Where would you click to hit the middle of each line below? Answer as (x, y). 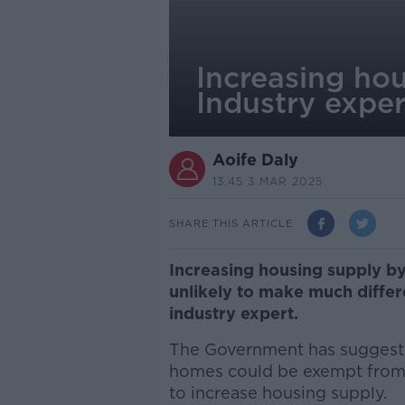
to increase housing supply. (278, 393)
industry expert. (233, 313)
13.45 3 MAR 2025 (267, 181)
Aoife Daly (255, 160)
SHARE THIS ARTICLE (231, 223)
